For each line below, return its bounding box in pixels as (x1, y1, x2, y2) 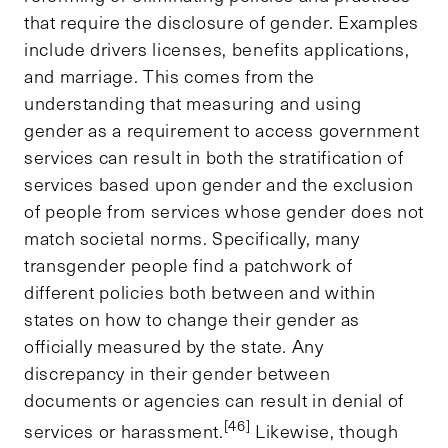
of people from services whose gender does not (24, 198, 424, 223)
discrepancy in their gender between (24, 360, 331, 385)
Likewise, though (250, 418, 399, 443)
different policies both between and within (24, 279, 376, 304)
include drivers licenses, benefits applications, (24, 36, 410, 61)
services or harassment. (24, 418, 224, 443)
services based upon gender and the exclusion (24, 171, 414, 196)
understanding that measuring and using (24, 90, 362, 115)
